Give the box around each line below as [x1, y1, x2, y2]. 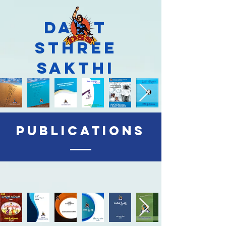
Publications [16, 123, 146, 139]
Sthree [34, 38, 117, 58]
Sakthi [36, 58, 115, 78]
